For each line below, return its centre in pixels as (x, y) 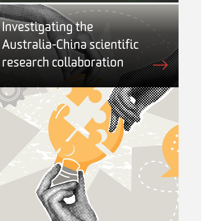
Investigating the (48, 28)
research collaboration (63, 63)
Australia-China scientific (70, 45)
